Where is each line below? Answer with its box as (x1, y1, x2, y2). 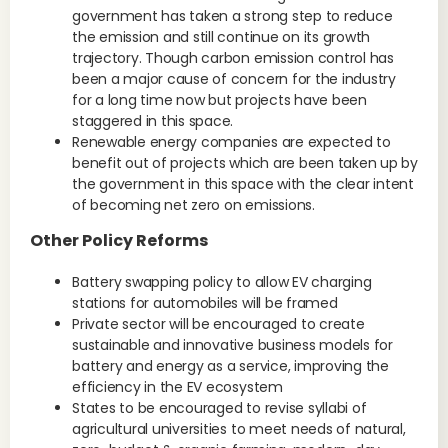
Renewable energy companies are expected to (72, 132, 391, 152)
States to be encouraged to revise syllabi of (72, 398, 367, 418)
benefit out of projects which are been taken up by (72, 153, 419, 173)
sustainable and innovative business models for (72, 335, 393, 355)
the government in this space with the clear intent (72, 174, 415, 194)
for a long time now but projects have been (72, 90, 367, 110)
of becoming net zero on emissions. (72, 195, 315, 215)
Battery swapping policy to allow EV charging (72, 272, 372, 292)
